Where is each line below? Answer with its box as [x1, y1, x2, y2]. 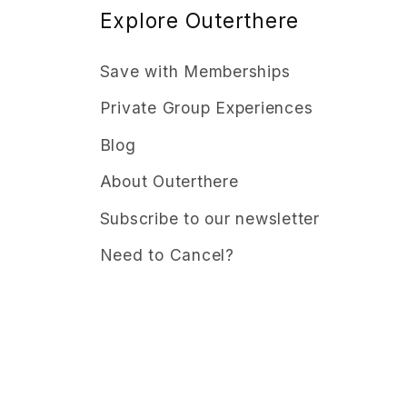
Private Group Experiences [99, 98, 313, 118]
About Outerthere [99, 172, 239, 192]
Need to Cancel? [99, 245, 234, 265]
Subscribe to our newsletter [99, 208, 320, 228]
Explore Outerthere [99, 7, 299, 33]
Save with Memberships [99, 61, 291, 81]
